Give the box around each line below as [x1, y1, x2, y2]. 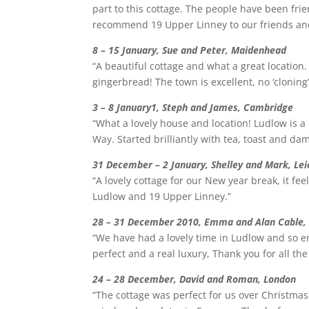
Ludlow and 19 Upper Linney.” [92, 189, 232, 203]
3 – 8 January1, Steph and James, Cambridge [92, 100, 294, 114]
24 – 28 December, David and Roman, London [92, 272, 297, 286]
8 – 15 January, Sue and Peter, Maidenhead [92, 43, 287, 57]
